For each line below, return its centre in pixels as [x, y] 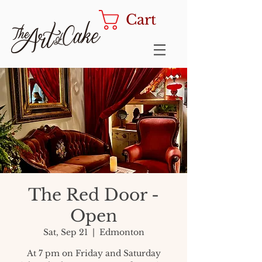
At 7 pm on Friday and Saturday [94, 253]
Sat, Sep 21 [65, 232]
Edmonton [122, 232]
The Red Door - [94, 195]
